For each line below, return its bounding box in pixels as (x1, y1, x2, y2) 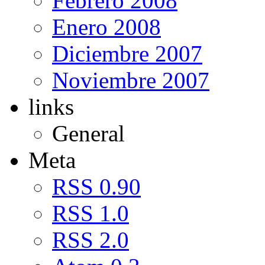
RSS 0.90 (52, 173, 141, 199)
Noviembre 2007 (52, 67, 209, 93)
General (52, 120, 125, 146)
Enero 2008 (52, 14, 161, 40)
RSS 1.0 (52, 200, 129, 226)
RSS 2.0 (52, 227, 129, 253)
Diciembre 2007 (52, 40, 202, 66)
